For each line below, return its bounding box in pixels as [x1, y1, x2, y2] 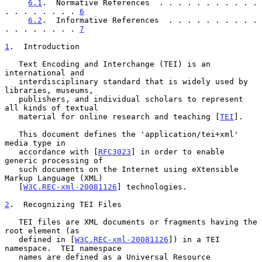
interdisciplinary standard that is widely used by [5, 77, 19, 86]
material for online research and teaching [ [19, 112, 220, 121]
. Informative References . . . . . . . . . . [42, 15, 257, 25]
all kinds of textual [5, 103, 98, 112]
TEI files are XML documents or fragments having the [5, 217, 19, 226]
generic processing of [5, 156, 103, 165]
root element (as [5, 226, 80, 235]
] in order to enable [131, 147, 225, 156]
